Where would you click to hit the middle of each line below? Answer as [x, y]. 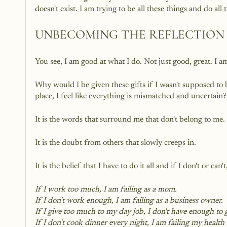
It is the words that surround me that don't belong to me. [130, 120]
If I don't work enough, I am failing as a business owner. [129, 201]
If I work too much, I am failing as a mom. [106, 190]
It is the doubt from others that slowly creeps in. [116, 143]
